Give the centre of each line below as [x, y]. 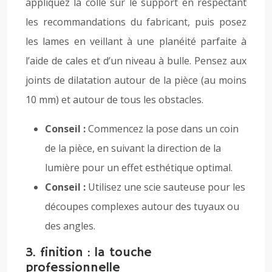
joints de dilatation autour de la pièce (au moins [136, 80]
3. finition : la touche [89, 253]
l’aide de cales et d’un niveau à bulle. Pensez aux [136, 61]
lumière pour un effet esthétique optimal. [139, 168]
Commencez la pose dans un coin [163, 129]
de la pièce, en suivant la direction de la [133, 148]
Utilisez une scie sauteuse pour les [167, 187]
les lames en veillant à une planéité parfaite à [136, 41]
